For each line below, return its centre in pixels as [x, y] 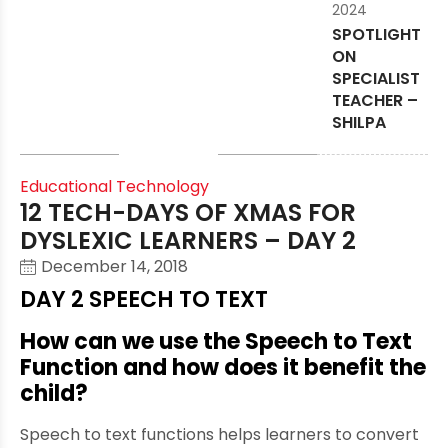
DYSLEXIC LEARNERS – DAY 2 [188, 241]
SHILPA [359, 123]
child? [54, 394]
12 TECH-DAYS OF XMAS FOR [188, 213]
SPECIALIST [376, 79]
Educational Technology [114, 187]
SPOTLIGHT [377, 35]
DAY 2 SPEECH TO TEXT [144, 300]
